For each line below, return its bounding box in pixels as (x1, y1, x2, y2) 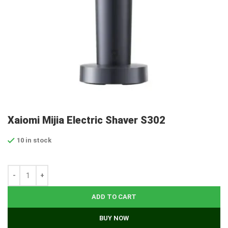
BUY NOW (99, 214, 129, 222)
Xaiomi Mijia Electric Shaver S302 (8, 114, 165, 126)
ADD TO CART (92, 193, 136, 201)
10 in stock (17, 136, 51, 144)
